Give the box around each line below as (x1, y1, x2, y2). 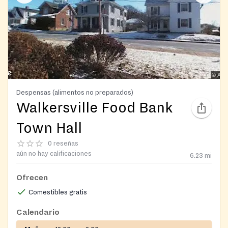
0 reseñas (48, 139, 78, 147)
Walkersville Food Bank (16, 100, 173, 116)
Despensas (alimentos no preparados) (16, 88, 133, 96)
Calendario (16, 208, 60, 216)
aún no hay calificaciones (16, 150, 92, 157)
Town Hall (16, 120, 82, 136)
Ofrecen (16, 173, 48, 182)
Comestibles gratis (28, 188, 87, 196)
